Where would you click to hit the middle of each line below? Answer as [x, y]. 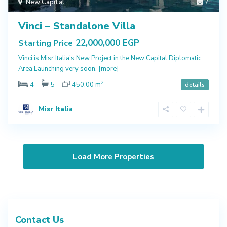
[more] [108, 69]
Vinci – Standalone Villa [77, 26]
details [195, 84]
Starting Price [46, 43]
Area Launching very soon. [58, 69]
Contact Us [40, 220]
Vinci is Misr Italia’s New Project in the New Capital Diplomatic [110, 58]
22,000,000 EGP [106, 43]
